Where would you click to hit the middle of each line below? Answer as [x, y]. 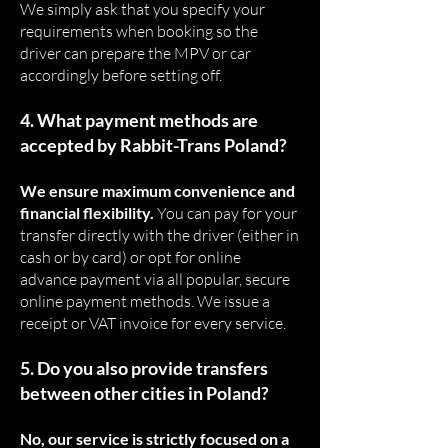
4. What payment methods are [139, 120]
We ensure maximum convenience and [157, 190]
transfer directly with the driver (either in [159, 235]
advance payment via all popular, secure [155, 279]
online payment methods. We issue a [145, 301]
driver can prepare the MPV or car [135, 53]
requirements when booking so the [139, 31]
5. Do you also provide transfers [144, 368]
